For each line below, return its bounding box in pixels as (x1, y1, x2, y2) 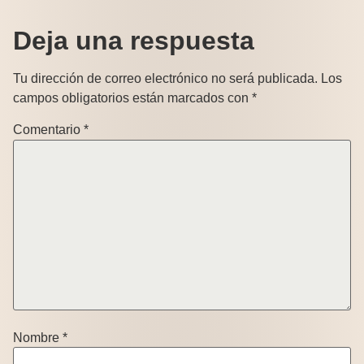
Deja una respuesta (13, 26, 254, 56)
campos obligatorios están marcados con (13, 91, 252, 106)
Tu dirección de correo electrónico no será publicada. (13, 71, 318, 86)
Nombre (13, 330, 63, 344)
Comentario (13, 123, 84, 137)
